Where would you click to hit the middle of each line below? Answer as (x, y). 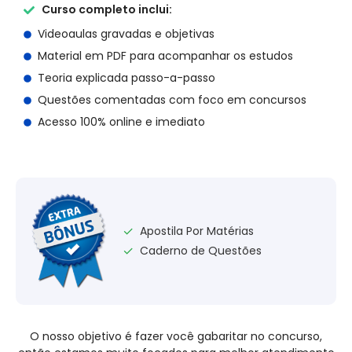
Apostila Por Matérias (197, 231)
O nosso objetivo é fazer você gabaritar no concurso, (176, 337)
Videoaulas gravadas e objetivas (126, 34)
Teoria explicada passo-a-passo (126, 78)
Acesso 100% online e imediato (121, 122)
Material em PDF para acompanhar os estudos (165, 56)
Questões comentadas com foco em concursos (172, 100)
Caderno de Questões (201, 250)
